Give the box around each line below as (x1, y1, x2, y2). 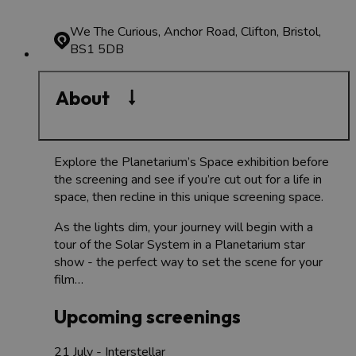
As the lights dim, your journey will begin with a (54, 218, 313, 236)
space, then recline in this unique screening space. (54, 188, 323, 206)
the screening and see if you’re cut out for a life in (54, 170, 322, 188)
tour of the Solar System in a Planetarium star (54, 235, 305, 253)
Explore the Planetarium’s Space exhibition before (54, 153, 329, 171)
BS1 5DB (70, 40, 124, 58)
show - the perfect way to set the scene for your (54, 253, 323, 271)
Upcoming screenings (54, 304, 241, 328)
